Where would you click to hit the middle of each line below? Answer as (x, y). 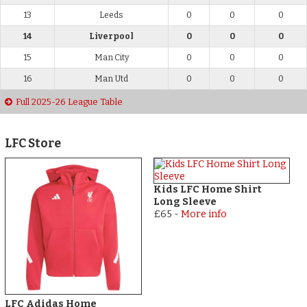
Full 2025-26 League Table (70, 102)
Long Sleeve (185, 202)
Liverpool (111, 37)
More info (204, 214)
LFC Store (33, 143)
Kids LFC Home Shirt (207, 190)
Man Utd (111, 79)
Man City (111, 58)
